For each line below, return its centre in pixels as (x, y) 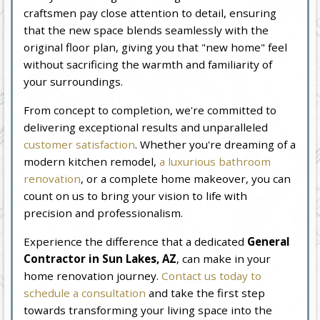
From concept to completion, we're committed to (150, 110)
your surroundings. (74, 81)
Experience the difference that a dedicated (136, 241)
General (269, 241)
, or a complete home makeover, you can (186, 178)
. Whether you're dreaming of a (216, 144)
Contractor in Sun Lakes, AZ (100, 258)
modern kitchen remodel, (92, 161)
